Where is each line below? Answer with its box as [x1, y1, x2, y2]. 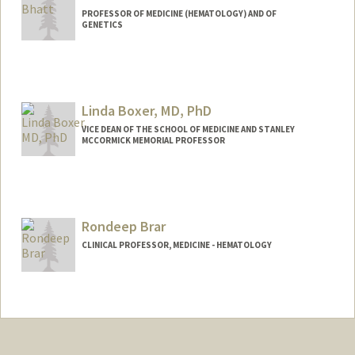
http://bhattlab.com [148, 86, 231, 98]
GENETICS [81, 19, 123, 31]
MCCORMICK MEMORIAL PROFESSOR [81, 135, 225, 147]
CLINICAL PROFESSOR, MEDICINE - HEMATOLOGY [81, 239, 272, 250]
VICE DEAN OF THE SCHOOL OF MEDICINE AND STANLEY [81, 124, 295, 136]
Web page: [35, 84, 89, 99]
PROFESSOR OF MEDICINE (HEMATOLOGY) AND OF [81, 8, 277, 20]
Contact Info [35, 65, 102, 80]
